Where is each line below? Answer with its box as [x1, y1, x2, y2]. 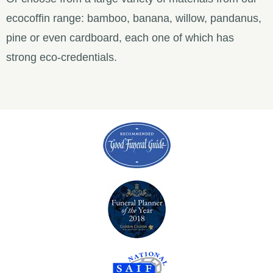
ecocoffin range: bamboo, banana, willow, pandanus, [6, 12, 261, 25]
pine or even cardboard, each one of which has [6, 32, 234, 44]
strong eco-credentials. [6, 51, 117, 64]
